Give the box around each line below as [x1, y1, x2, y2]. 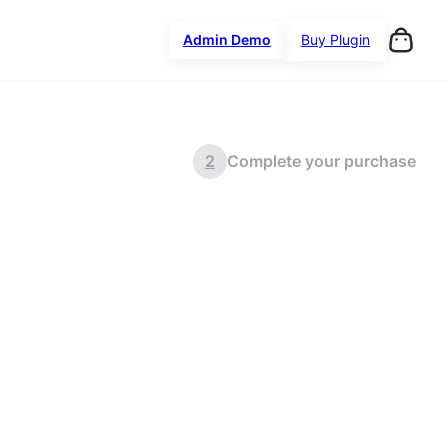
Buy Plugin [301, 31, 370, 48]
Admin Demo [183, 31, 271, 48]
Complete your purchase [227, 151, 416, 171]
